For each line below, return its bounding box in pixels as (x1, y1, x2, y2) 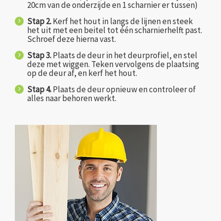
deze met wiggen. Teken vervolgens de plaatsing (27, 58, 199, 70)
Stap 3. (27, 49, 51, 61)
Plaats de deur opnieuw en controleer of (51, 83, 196, 95)
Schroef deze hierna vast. (27, 33, 116, 44)
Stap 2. (27, 15, 51, 27)
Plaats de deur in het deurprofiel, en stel (51, 49, 197, 61)
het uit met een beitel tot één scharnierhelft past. (27, 24, 202, 36)
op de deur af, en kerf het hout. (27, 67, 137, 78)
